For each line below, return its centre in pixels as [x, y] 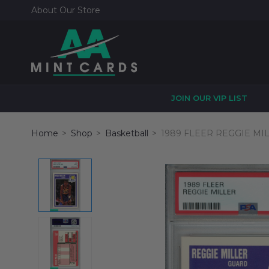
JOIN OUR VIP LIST [209, 98]
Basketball [127, 133]
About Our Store [66, 10]
